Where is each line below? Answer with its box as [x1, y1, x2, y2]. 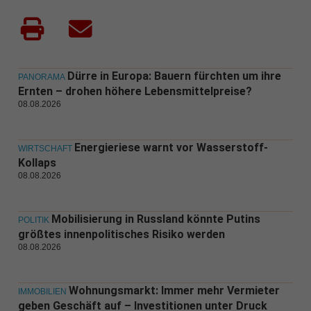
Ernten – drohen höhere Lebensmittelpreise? [17, 85, 252, 99]
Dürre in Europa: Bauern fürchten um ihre [67, 69, 281, 83]
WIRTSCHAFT [17, 144, 72, 154]
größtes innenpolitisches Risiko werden [17, 228, 225, 242]
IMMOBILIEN [17, 287, 67, 297]
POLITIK [17, 215, 49, 226]
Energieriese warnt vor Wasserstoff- [74, 141, 268, 155]
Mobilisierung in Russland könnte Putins [51, 212, 260, 226]
